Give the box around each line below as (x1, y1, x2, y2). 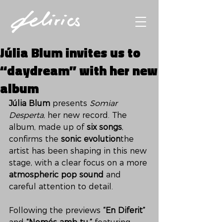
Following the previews (9, 206, 103, 215)
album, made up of (9, 122, 87, 132)
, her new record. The (44, 111, 129, 120)
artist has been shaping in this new (9, 146, 149, 156)
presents (50, 99, 90, 108)
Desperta (9, 111, 44, 120)
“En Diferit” (103, 206, 145, 215)
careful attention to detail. (9, 182, 113, 191)
